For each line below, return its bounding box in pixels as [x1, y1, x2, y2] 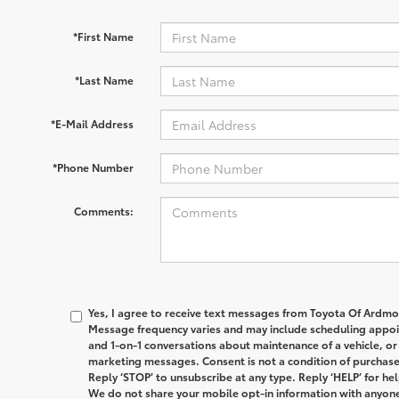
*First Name [72, 28, 134, 44]
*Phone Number [52, 159, 134, 175]
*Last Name [74, 72, 134, 87]
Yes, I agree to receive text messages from [88, 305, 311, 320]
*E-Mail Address [50, 116, 134, 131]
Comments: [73, 203, 134, 218]
